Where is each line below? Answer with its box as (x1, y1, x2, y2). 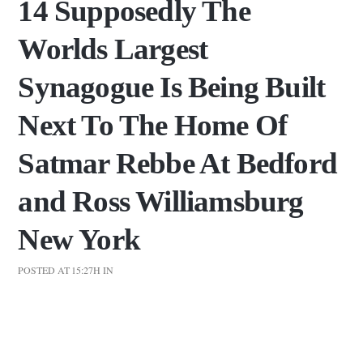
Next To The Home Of (18, 109, 288, 142)
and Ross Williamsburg (18, 185, 304, 218)
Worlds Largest (18, 32, 208, 66)
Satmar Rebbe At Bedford (18, 147, 338, 180)
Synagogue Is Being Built (18, 70, 326, 104)
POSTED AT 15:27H (18, 263, 100, 276)
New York (18, 223, 141, 256)
